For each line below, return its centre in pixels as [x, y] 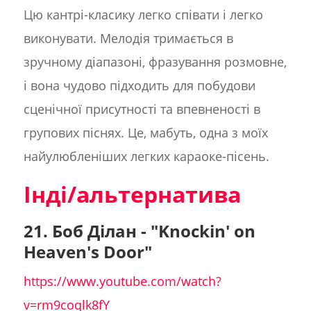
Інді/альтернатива [132, 194]
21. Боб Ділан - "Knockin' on [139, 231]
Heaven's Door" [87, 252]
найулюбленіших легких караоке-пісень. [146, 157]
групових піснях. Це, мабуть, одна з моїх [145, 133]
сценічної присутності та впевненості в [142, 109]
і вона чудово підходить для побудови [139, 86]
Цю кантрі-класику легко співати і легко [143, 15]
